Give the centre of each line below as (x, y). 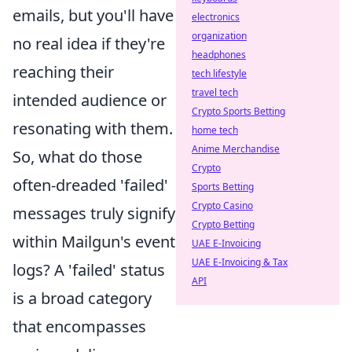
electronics (216, 17)
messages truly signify (94, 214)
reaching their (63, 72)
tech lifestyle (219, 73)
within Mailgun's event (94, 242)
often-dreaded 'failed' (90, 185)
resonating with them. (93, 129)
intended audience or (90, 101)
